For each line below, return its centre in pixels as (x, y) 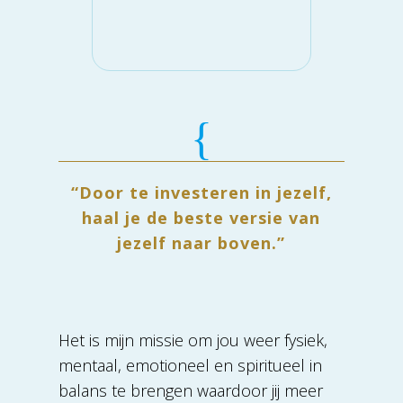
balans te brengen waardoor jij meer (190, 390)
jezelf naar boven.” (201, 242)
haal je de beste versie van (201, 217)
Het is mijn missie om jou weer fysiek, (193, 340)
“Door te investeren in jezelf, (201, 192)
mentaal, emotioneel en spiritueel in (190, 365)
